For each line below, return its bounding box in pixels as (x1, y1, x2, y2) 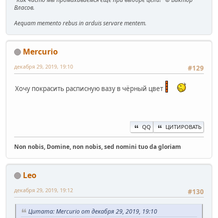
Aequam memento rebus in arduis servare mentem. (14, 18, 146, 27)
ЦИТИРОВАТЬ (165, 123, 201, 130)
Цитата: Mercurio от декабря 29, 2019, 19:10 (28, 207, 157, 216)
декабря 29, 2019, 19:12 (14, 186, 73, 194)
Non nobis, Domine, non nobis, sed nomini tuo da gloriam (14, 142, 181, 151)
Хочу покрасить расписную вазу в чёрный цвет (15, 84, 164, 93)
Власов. (14, 3, 35, 12)
